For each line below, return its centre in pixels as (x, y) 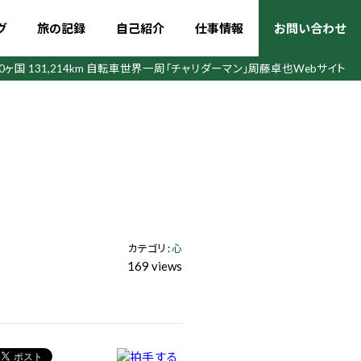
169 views (155, 266)
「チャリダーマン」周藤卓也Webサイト (256, 68)
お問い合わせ (310, 28)
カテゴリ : (150, 248)
